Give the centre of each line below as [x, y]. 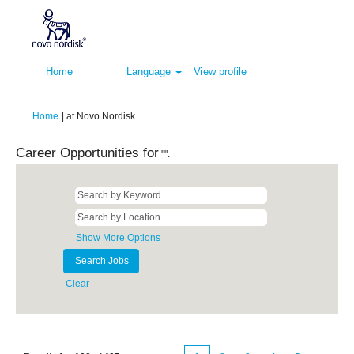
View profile [220, 72]
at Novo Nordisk [101, 116]
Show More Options [118, 238]
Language [150, 72]
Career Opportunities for [87, 153]
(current [151, 115]
